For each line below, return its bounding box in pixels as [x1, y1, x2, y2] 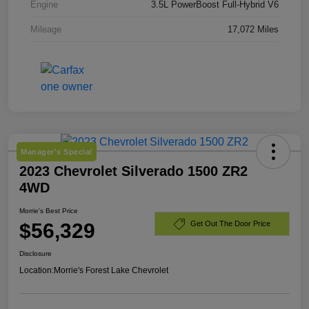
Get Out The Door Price [190, 219, 270, 228]
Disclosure [19, 249, 52, 257]
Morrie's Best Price [19, 206, 78, 215]
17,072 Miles [228, 23, 279, 34]
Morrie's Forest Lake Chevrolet [54, 265, 168, 275]
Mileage [30, 23, 61, 34]
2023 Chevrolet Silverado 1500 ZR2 [19, 163, 248, 179]
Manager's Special [21, 147, 92, 156]
